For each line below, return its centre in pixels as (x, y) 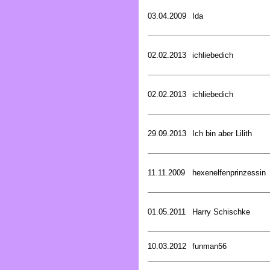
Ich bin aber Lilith (222, 133)
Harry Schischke (221, 212)
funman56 (209, 246)
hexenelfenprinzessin (229, 172)
